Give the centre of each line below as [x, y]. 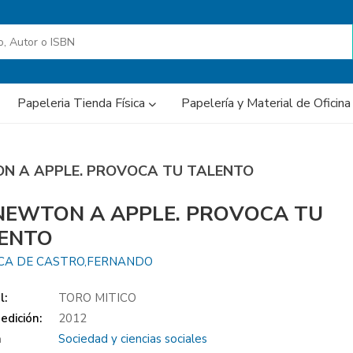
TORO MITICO [98, 298]
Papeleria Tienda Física [83, 103]
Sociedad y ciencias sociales [133, 339]
